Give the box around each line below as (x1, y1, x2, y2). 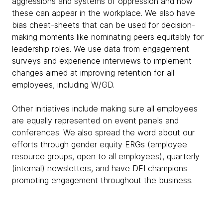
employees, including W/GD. (12, 80, 119, 90)
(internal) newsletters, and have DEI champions (12, 163, 187, 174)
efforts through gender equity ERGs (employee (12, 139, 187, 150)
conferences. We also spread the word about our (12, 127, 195, 138)
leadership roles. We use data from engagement (12, 44, 189, 54)
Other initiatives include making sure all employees (12, 104, 198, 114)
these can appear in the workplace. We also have (12, 8, 195, 18)
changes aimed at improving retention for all (12, 68, 174, 78)
